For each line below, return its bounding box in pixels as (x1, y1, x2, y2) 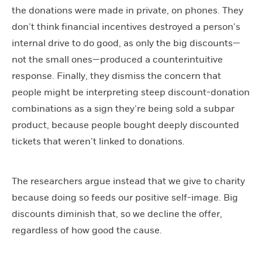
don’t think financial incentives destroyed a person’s (12, 21, 240, 33)
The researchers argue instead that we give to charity (12, 175, 245, 187)
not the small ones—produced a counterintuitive (12, 54, 223, 65)
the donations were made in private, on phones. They (12, 5, 243, 16)
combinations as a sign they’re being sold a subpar (12, 103, 235, 115)
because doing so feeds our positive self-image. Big (12, 192, 238, 204)
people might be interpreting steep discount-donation (12, 87, 250, 98)
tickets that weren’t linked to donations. (12, 136, 185, 147)
